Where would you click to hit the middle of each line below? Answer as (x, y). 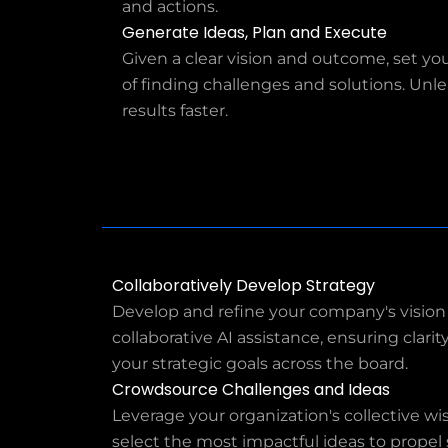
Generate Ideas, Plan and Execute (254, 32)
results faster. (175, 110)
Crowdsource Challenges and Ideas (251, 389)
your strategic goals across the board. (260, 363)
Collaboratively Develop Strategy (243, 285)
